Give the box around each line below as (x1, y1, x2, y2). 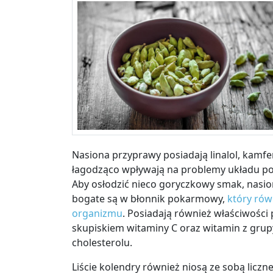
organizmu (72, 207, 122, 221)
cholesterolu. (72, 236, 132, 250)
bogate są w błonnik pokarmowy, (72, 192, 227, 206)
